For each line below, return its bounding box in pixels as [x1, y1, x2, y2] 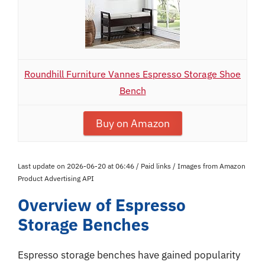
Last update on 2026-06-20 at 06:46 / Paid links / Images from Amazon [18, 161, 245, 170]
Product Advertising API [18, 174, 94, 183]
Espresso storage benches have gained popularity [18, 248, 240, 261]
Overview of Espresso [18, 194, 186, 216]
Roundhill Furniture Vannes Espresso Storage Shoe [24, 68, 241, 80]
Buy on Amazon [95, 117, 170, 130]
